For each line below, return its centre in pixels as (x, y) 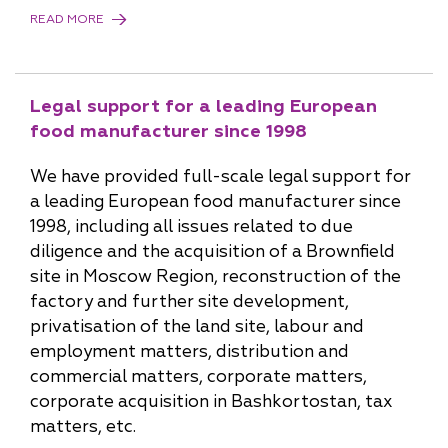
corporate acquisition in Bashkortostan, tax (211, 401)
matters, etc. (83, 426)
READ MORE (67, 19)
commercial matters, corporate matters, (198, 376)
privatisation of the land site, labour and (197, 326)
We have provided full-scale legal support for (220, 176)
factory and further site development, (189, 301)
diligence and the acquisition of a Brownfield (212, 251)
